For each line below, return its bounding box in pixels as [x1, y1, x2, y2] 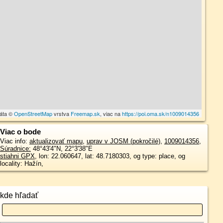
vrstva [52, 110, 71, 117]
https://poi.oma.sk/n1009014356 [122, 110, 200, 117]
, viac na [100, 110, 122, 117]
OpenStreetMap [14, 110, 53, 117]
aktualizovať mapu [29, 137, 83, 145]
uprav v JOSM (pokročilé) [86, 137, 160, 145]
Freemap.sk [71, 110, 101, 117]
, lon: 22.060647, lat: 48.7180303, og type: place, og [34, 152, 185, 160]
